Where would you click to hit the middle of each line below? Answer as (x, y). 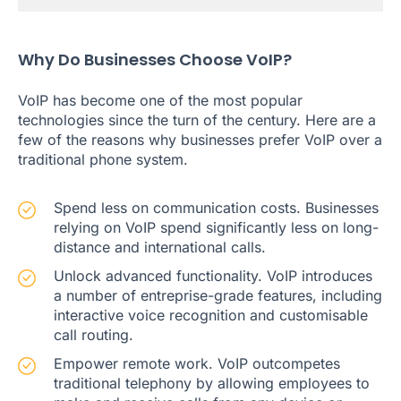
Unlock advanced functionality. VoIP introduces (213, 276)
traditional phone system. (103, 160)
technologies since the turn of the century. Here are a (197, 120)
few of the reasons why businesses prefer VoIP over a (200, 140)
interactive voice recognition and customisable (211, 316)
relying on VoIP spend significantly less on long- (216, 228)
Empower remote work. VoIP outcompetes (197, 364)
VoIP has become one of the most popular (160, 101)
